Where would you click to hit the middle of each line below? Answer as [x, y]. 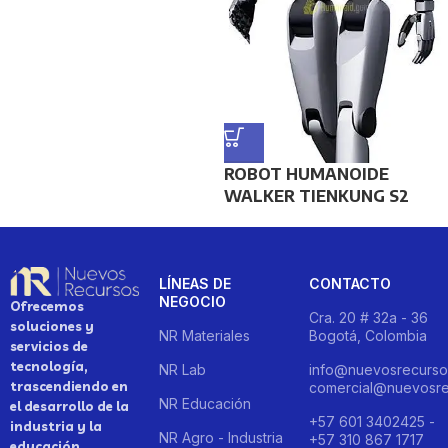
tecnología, [49, 366]
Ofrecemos [47, 306]
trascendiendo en [69, 386]
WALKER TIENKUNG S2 [316, 195]
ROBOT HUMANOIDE [306, 173]
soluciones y [52, 326]
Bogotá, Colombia [367, 335]
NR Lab [183, 369]
